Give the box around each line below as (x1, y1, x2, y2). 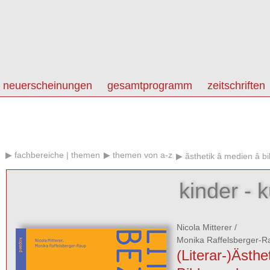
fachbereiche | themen (14, 150, 100, 160)
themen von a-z (113, 150, 172, 160)
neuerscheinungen (3, 80, 92, 92)
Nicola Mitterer (176, 222, 232, 232)
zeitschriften (207, 80, 265, 92)
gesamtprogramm (107, 80, 192, 92)
